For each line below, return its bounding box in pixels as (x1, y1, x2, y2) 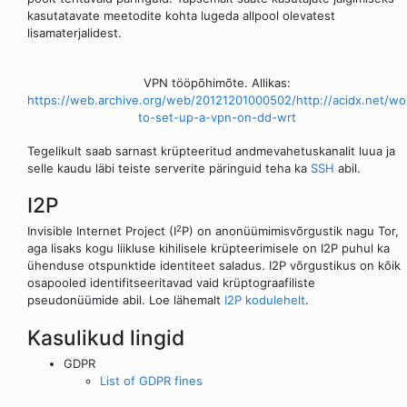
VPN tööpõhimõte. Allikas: (144, 75, 291, 91)
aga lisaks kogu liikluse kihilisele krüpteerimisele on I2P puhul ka (27, 241, 390, 256)
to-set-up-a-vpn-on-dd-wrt (138, 110, 296, 125)
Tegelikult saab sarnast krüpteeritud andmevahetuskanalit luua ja (27, 143, 395, 158)
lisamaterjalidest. (27, 25, 122, 41)
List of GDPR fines (100, 373, 203, 389)
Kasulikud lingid (27, 324, 184, 350)
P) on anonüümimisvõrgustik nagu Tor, (182, 223, 399, 239)
